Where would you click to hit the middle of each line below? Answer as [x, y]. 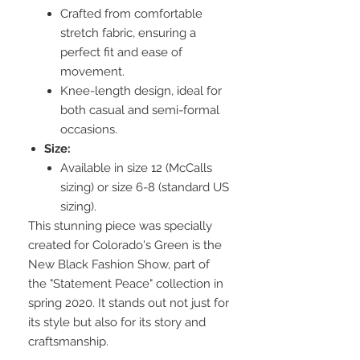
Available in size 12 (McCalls [136, 168]
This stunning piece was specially [120, 226]
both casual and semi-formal [140, 110]
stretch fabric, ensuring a [128, 33]
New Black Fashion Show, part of [119, 265]
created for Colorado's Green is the [125, 245]
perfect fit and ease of [121, 53]
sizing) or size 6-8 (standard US [145, 188]
